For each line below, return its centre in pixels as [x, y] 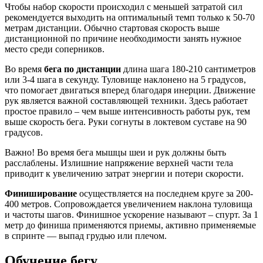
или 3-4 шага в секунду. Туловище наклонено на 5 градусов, [125, 80]
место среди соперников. [55, 49]
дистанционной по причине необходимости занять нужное [123, 39]
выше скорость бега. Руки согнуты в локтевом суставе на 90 [126, 122]
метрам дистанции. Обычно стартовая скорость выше [112, 28]
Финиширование [41, 194]
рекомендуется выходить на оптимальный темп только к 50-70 [130, 18]
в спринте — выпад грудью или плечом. [86, 236]
